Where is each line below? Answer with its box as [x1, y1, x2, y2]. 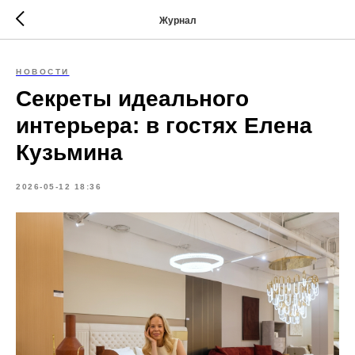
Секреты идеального [16, 86, 249, 111]
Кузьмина [16, 140, 123, 165]
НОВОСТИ [16, 67, 70, 76]
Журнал [158, 14, 197, 26]
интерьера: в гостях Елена [16, 113, 312, 138]
